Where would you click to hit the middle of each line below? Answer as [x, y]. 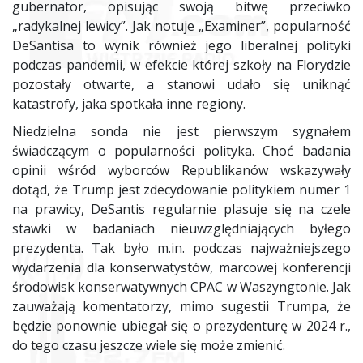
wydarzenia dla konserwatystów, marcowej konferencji [181, 267]
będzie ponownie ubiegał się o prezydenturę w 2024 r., [181, 325]
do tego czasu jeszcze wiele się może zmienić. [149, 345]
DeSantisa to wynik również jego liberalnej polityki [181, 45]
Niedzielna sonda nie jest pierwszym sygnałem [181, 131]
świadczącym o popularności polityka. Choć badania [181, 150]
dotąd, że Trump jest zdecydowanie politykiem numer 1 [181, 189]
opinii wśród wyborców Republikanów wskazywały [181, 170]
